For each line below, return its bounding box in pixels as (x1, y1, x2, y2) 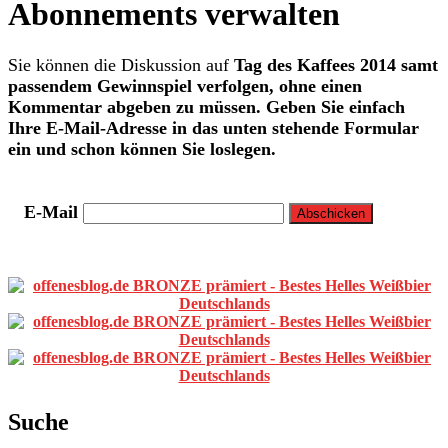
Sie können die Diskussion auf (8, 54, 234, 75)
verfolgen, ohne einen (197, 75, 362, 96)
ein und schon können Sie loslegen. (8, 138, 276, 159)
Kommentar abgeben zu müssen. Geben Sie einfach (8, 96, 405, 117)
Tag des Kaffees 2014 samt (234, 54, 438, 75)
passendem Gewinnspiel (8, 75, 197, 96)
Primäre (7, 276, 94, 303)
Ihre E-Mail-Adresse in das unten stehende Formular (8, 117, 419, 138)
